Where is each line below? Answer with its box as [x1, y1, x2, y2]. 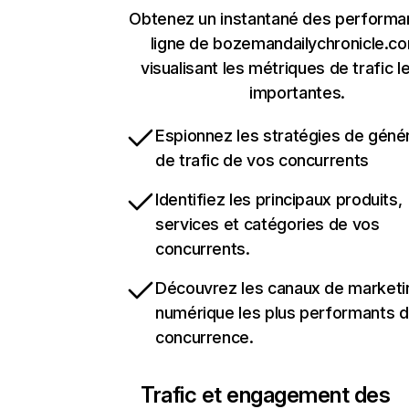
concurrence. [155, 328, 254, 347]
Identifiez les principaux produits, [155, 190, 403, 209]
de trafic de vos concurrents [155, 151, 369, 170]
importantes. [249, 83, 345, 102]
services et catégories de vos [155, 215, 380, 234]
